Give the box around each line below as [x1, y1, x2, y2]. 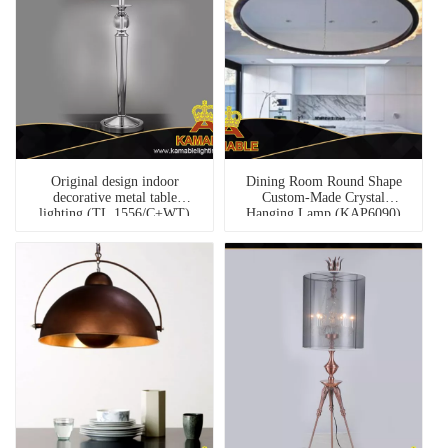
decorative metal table [52, 190, 177, 206]
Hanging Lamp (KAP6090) [246, 206, 401, 222]
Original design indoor [50, 174, 179, 190]
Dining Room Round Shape [245, 174, 402, 190]
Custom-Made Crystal [262, 190, 385, 206]
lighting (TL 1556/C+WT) [39, 206, 190, 222]
